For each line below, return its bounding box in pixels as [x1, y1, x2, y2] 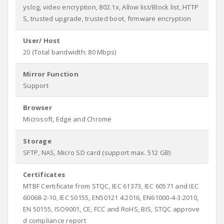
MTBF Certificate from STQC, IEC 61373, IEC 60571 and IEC [23, 181, 198, 190]
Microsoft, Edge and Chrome [23, 114, 112, 123]
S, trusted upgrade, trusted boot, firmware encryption [23, 14, 191, 23]
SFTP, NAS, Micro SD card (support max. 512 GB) [23, 148, 171, 157]
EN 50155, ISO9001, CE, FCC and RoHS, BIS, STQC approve [23, 204, 200, 213]
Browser [23, 103, 52, 112]
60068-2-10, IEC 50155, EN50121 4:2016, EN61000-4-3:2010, [23, 193, 198, 202]
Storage [23, 136, 51, 145]
